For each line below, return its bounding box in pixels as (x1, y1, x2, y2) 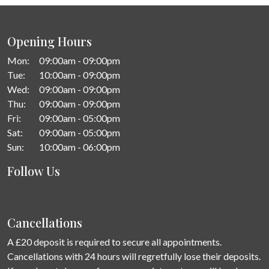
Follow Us (7, 163, 60, 179)
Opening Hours (7, 33, 92, 49)
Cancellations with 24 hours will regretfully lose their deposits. (7, 250, 261, 262)
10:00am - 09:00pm (37, 69, 120, 80)
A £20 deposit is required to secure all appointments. (7, 236, 222, 247)
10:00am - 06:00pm (37, 141, 120, 153)
